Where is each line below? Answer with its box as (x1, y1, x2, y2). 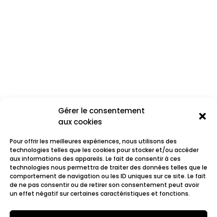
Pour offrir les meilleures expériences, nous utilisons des (10, 137, 177, 145)
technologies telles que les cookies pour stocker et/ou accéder (10, 146, 199, 154)
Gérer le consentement (58, 106, 145, 116)
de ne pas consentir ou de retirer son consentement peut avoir (10, 181, 199, 189)
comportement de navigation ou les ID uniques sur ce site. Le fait (10, 172, 206, 180)
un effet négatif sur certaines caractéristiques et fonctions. (10, 189, 190, 198)
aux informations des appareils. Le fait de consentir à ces (10, 155, 181, 163)
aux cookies (58, 117, 102, 127)
